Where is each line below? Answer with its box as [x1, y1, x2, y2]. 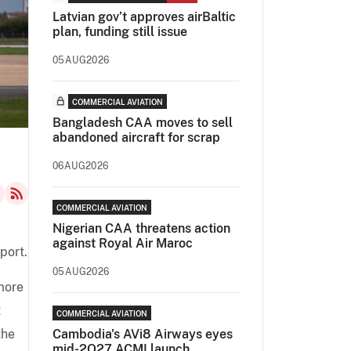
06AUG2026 [52, 161, 109, 172]
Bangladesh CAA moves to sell [52, 115, 233, 130]
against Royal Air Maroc [52, 236, 193, 251]
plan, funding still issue [52, 24, 187, 39]
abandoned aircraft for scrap [52, 130, 220, 145]
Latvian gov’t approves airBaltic [52, 9, 236, 24]
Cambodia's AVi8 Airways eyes [52, 327, 233, 342]
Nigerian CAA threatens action [52, 221, 230, 236]
